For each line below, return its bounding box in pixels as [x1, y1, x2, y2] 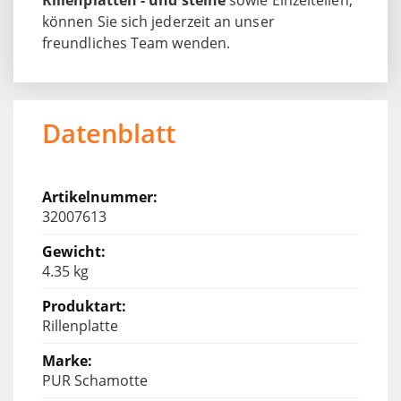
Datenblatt [42, 115, 175, 150]
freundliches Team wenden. [42, 32, 231, 53]
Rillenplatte [42, 315, 118, 336]
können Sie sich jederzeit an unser [42, 11, 275, 31]
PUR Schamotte [42, 370, 148, 390]
